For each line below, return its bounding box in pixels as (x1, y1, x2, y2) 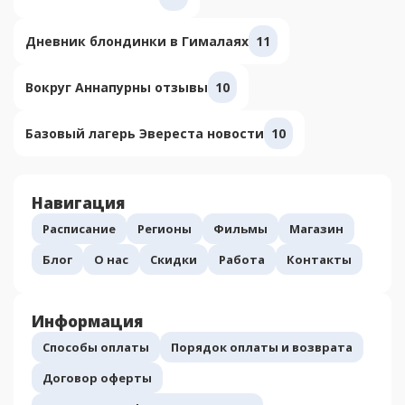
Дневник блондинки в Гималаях (25, 32, 249, 50)
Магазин (289, 220, 344, 237)
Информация (32, 310, 143, 332)
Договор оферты (42, 369, 152, 386)
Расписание (42, 220, 116, 237)
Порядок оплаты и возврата (171, 338, 353, 355)
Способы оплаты (42, 338, 149, 355)
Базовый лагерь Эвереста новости (25, 124, 264, 142)
